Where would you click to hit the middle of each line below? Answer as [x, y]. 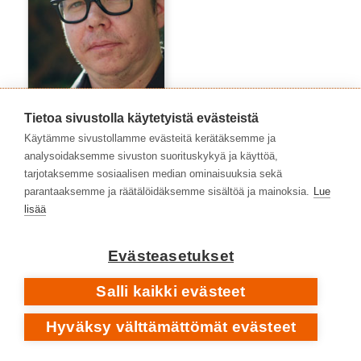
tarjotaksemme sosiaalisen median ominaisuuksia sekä [153, 174]
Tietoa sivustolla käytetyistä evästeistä [141, 118]
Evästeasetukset [171, 256]
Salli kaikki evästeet [171, 291]
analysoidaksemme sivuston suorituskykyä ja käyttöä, [151, 156]
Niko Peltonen [63, 145]
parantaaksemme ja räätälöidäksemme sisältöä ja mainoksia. [167, 191]
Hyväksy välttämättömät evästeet [171, 327]
